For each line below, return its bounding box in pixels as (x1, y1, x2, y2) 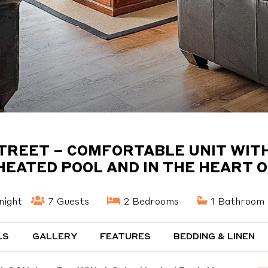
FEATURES (100, 233, 151, 242)
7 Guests (45, 197, 89, 207)
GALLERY (32, 233, 77, 242)
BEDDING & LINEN (173, 233, 255, 242)
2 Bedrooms (121, 197, 179, 207)
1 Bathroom (208, 197, 264, 207)
